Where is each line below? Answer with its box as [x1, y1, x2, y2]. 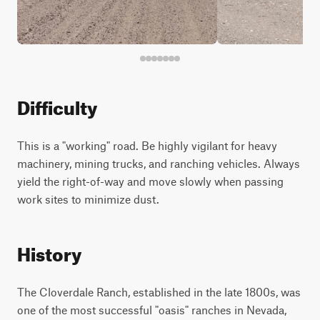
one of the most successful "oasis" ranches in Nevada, [17, 303, 286, 316]
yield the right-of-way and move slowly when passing [17, 174, 284, 188]
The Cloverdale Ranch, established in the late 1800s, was [17, 285, 301, 299]
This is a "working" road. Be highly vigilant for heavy [17, 139, 277, 152]
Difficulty [17, 90, 97, 119]
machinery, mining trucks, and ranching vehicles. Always [17, 156, 300, 170]
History [17, 236, 81, 266]
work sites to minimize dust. [17, 192, 159, 206]
